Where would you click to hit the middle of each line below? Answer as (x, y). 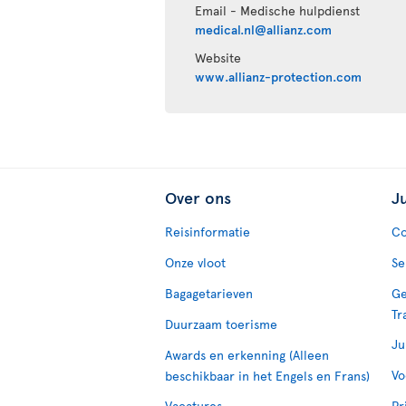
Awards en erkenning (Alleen (247, 355)
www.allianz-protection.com (279, 77)
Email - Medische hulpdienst (278, 10)
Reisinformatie (208, 232)
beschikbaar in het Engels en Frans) (267, 376)
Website (218, 58)
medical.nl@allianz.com (264, 29)
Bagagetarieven (209, 293)
